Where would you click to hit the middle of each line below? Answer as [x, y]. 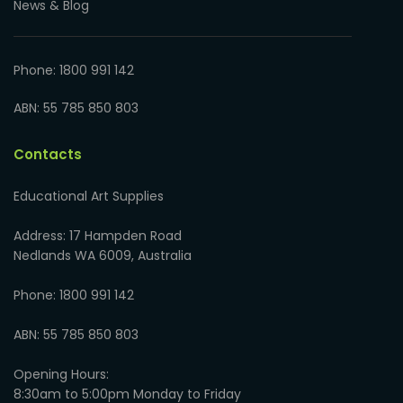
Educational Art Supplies [89, 196]
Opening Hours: [61, 374]
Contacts [48, 154]
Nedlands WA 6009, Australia [103, 255]
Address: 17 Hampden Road [98, 235]
